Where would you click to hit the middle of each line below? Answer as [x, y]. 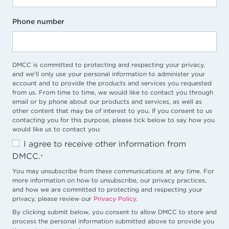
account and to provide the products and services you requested [112, 83]
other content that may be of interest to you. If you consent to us [112, 111]
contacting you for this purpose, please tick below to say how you [113, 120]
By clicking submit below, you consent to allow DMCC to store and [114, 212]
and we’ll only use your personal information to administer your [109, 74]
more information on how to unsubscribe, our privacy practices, [109, 180]
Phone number [38, 22]
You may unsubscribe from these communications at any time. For [113, 171]
